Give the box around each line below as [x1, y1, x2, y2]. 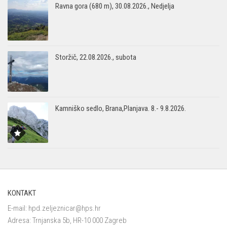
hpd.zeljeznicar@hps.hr [28, 203, 101, 213]
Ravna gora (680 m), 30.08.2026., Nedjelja [55, 1, 174, 11]
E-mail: [8, 203, 28, 213]
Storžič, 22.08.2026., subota [55, 52, 136, 62]
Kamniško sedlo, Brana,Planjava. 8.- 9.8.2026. [55, 103, 186, 113]
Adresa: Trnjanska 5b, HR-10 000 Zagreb [8, 215, 127, 225]
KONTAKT [8, 188, 36, 198]
